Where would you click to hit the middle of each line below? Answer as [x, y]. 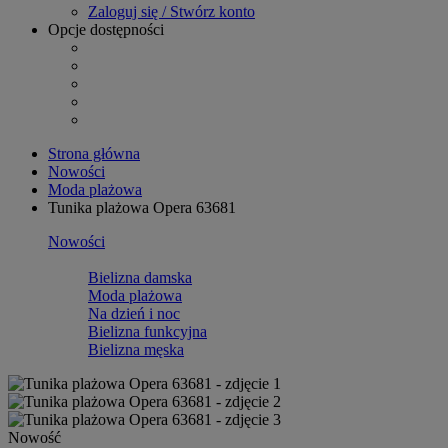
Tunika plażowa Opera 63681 [142, 207]
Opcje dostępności [106, 29]
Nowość [34, 437]
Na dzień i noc [134, 313]
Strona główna [94, 153]
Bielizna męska [136, 349]
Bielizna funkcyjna [147, 331]
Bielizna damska [140, 277]
